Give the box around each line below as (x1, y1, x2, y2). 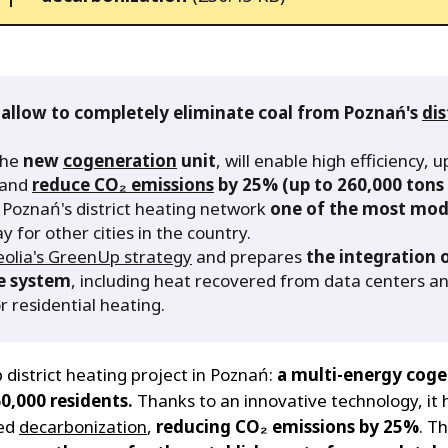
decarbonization (19, 414, 147, 438)
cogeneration (63, 148, 177, 172)
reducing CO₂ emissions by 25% (156, 414, 419, 438)
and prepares (192, 244, 306, 268)
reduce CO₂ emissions (32, 172, 214, 196)
